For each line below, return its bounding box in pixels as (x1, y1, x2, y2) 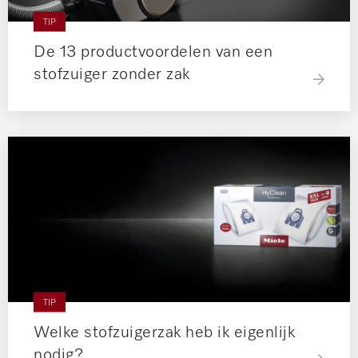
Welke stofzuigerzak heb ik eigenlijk (34, 324, 295, 340)
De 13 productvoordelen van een (34, 43, 272, 60)
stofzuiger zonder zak (34, 66, 190, 82)
